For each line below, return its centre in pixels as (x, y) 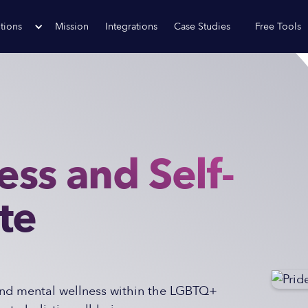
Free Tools (278, 26)
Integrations (132, 26)
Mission (72, 26)
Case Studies (202, 26)
